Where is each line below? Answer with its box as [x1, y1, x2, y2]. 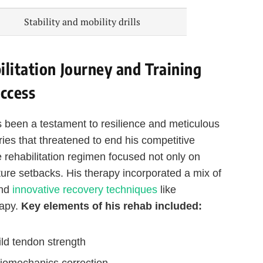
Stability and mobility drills [24, 15, 141, 28]
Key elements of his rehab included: [21, 200, 202, 213]
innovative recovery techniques [12, 184, 157, 196]
